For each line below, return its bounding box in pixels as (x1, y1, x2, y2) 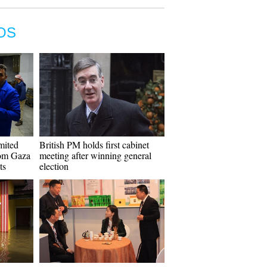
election (39, 160, 69, 172)
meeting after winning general (39, 149, 151, 162)
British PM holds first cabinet (39, 138, 149, 151)
